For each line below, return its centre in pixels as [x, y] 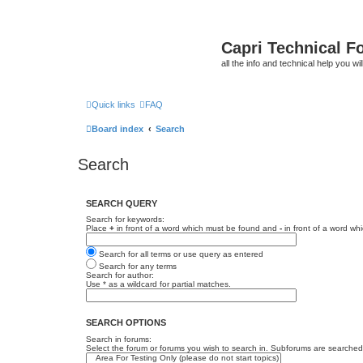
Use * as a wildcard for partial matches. [158, 284]
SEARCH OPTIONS [126, 323]
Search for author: [120, 275]
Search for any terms [137, 266]
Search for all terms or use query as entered [180, 254]
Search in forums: [119, 339]
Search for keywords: [125, 219]
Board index [117, 128]
